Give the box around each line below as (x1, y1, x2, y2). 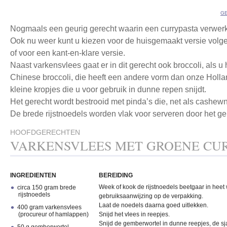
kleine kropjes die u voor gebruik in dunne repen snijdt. (10, 85, 206, 94)
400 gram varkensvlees (17, 204, 82, 211)
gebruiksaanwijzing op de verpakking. (99, 193, 203, 200)
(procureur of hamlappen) (18, 211, 89, 218)
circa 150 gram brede (17, 184, 77, 191)
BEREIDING (99, 172, 133, 179)
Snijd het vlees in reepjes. (99, 211, 170, 218)
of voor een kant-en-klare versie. (10, 49, 125, 57)
